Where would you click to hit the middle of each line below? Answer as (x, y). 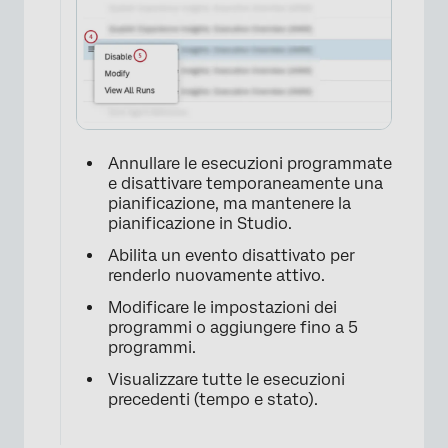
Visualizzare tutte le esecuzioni (226, 380)
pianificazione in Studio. (200, 224)
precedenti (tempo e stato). (213, 400)
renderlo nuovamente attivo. (216, 276)
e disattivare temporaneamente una (245, 184)
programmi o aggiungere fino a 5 (233, 328)
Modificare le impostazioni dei (222, 308)
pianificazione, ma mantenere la (229, 204)
